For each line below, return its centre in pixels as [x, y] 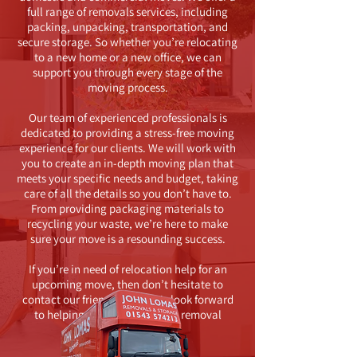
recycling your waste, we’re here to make [127, 224]
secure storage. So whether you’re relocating [127, 42]
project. [127, 330]
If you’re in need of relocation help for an [127, 269]
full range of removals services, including [127, 12]
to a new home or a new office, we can [127, 57]
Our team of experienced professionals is [127, 118]
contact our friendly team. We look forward [127, 299]
